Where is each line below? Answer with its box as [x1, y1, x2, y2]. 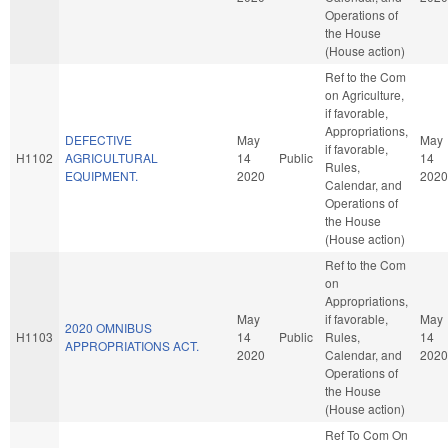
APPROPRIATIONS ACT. [65, 336, 199, 354]
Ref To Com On [325, 425, 408, 443]
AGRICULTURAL [65, 148, 158, 166]
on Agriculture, [325, 85, 404, 103]
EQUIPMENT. [65, 166, 138, 184]
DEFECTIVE [65, 130, 132, 148]
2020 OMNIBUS [65, 318, 152, 336]
